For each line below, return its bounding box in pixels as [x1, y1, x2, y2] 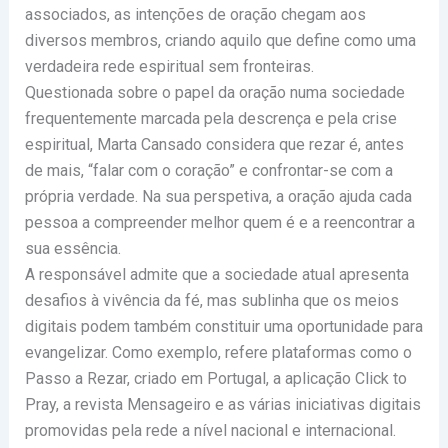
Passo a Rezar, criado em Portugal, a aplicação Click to [24, 369, 407, 389]
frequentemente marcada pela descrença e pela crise [24, 109, 397, 129]
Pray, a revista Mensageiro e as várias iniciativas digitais [24, 395, 421, 415]
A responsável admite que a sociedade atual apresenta [24, 265, 409, 285]
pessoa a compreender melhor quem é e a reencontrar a [24, 213, 415, 233]
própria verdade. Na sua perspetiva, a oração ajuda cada [24, 187, 412, 207]
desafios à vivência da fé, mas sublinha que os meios [24, 291, 399, 311]
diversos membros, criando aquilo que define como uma [24, 31, 416, 51]
